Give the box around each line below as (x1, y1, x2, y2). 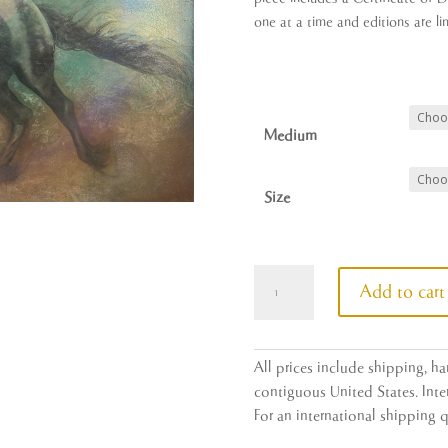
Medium (263, 126, 317, 144)
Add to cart (359, 282, 445, 303)
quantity (252, 289, 306, 307)
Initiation (252, 266, 311, 284)
